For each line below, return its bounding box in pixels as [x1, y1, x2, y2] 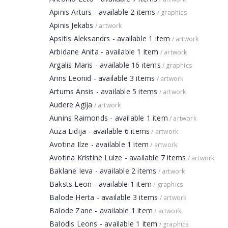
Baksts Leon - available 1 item [49, 179, 152, 189]
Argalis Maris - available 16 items [49, 60, 161, 70]
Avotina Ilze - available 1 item [49, 139, 149, 149]
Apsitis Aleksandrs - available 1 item [49, 34, 170, 43]
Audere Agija [49, 100, 93, 109]
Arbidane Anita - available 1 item [49, 47, 159, 56]
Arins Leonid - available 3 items [49, 73, 155, 83]
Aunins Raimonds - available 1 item [49, 113, 168, 123]
